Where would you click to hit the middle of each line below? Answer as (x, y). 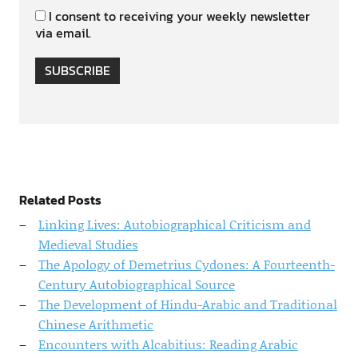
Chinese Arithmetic (95, 324)
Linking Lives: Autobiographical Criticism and (174, 224)
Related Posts (60, 200)
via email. (63, 33)
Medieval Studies (88, 244)
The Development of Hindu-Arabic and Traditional (187, 304)
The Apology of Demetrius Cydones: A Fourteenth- (186, 264)
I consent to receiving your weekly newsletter (179, 16)
